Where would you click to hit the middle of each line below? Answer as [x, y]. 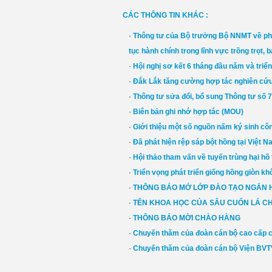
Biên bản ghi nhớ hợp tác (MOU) [188, 112]
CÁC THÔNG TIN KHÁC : [165, 15]
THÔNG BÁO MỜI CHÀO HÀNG [186, 218]
